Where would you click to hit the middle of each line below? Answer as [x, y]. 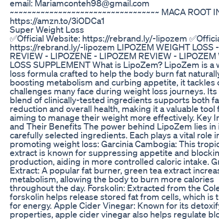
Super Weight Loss [47, 29]
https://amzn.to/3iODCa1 [57, 20]
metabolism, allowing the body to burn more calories [112, 179]
